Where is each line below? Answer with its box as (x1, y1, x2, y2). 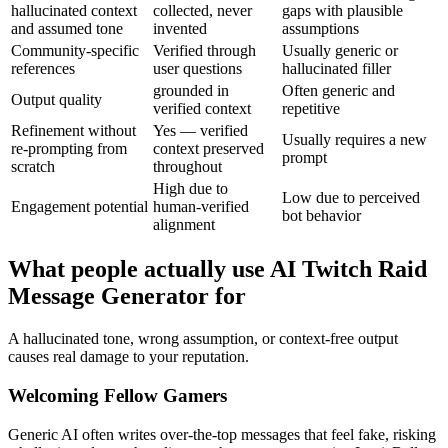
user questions (153, 59, 242, 77)
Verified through (153, 41, 256, 59)
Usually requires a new (282, 130, 427, 148)
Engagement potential (11, 197, 148, 215)
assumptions (282, 19, 359, 37)
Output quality (11, 90, 102, 108)
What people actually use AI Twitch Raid (8, 256, 427, 283)
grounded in (153, 81, 229, 99)
